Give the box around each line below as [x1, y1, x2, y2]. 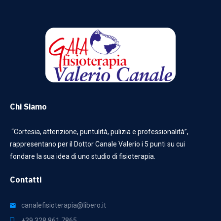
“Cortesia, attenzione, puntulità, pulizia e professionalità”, [10, 128, 188, 136]
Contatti [10, 175, 41, 185]
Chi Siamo [10, 102, 47, 112]
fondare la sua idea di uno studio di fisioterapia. [10, 152, 155, 161]
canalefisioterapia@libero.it [21, 201, 106, 210]
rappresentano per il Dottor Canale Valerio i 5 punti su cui [10, 140, 185, 148]
